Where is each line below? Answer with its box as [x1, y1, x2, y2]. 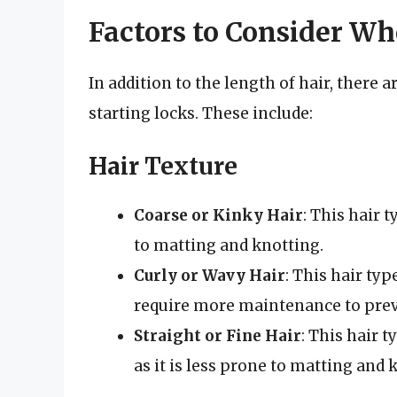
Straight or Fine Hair [134, 326, 301, 346]
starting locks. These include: [89, 103, 313, 123]
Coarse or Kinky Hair [134, 206, 303, 226]
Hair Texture [89, 152, 237, 182]
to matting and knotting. [134, 236, 323, 256]
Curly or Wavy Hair [134, 266, 285, 286]
